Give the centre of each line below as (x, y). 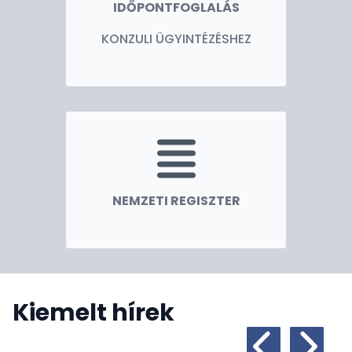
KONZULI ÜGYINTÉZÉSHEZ (176, 39)
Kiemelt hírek (93, 313)
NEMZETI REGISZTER (176, 201)
